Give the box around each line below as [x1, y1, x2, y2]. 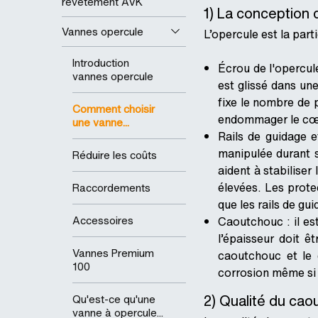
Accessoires [72, 212, 133, 229]
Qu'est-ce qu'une [72, 291, 155, 307]
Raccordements [72, 180, 150, 196]
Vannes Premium [72, 245, 154, 261]
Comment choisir [72, 101, 155, 117]
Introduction [72, 55, 129, 71]
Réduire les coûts [72, 147, 157, 163]
